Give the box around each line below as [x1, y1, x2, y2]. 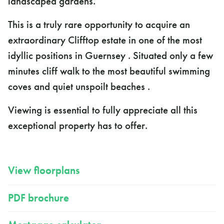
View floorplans [8, 164, 79, 177]
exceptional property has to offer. [8, 119, 147, 132]
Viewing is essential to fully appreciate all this [8, 103, 197, 117]
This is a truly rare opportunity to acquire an [8, 18, 190, 31]
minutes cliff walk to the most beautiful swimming [8, 64, 210, 78]
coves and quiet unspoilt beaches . [8, 80, 150, 93]
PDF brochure [8, 191, 69, 204]
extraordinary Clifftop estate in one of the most [8, 33, 202, 47]
